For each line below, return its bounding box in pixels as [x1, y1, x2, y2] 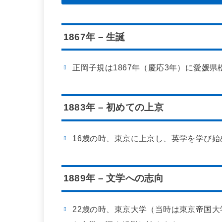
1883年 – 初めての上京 [63, 102, 164, 113]
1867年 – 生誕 [63, 31, 125, 42]
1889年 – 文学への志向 [63, 173, 164, 184]
